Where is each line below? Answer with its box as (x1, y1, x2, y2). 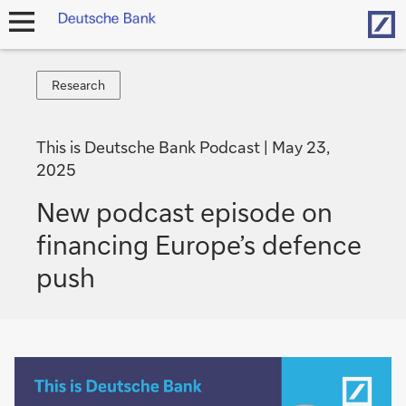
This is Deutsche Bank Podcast (36, 136, 264, 158)
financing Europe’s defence (36, 227, 362, 261)
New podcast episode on (36, 195, 333, 228)
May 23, (272, 136, 330, 158)
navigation (7, 38, 61, 52)
